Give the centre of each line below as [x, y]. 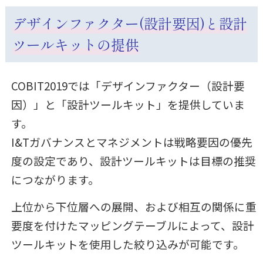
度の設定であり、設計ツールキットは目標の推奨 [133, 160]
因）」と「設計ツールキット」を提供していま [128, 104]
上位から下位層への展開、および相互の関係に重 [134, 206]
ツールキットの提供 [75, 45]
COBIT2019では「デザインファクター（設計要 [128, 85]
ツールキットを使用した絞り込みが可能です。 [127, 244]
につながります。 [55, 179]
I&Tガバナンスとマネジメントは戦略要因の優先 [131, 141]
